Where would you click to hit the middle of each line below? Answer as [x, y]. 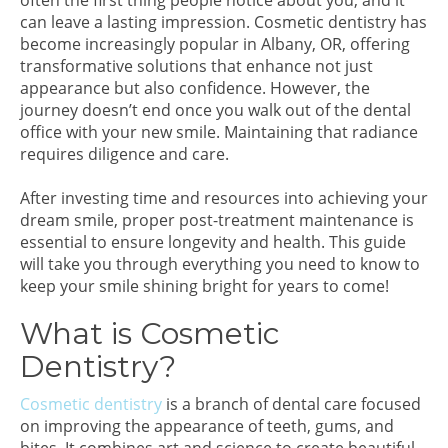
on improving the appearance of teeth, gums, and [207, 426]
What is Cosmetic [150, 333]
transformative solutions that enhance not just [196, 66]
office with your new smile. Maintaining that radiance [219, 132]
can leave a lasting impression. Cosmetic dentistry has [223, 22]
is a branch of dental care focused [291, 404]
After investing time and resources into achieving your [224, 198]
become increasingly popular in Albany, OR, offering [215, 44]
